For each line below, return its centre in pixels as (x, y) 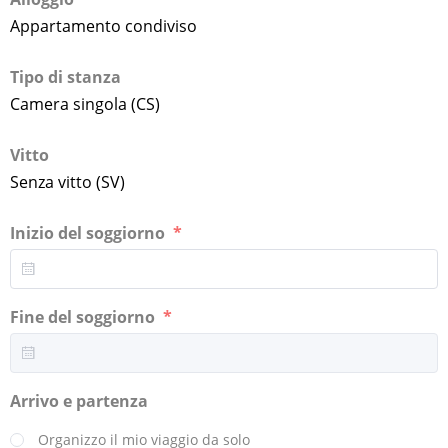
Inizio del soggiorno (89, 232)
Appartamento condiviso (103, 25)
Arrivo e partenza (81, 400)
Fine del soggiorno (84, 316)
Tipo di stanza (65, 76)
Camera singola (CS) (85, 103)
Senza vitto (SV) (67, 181)
